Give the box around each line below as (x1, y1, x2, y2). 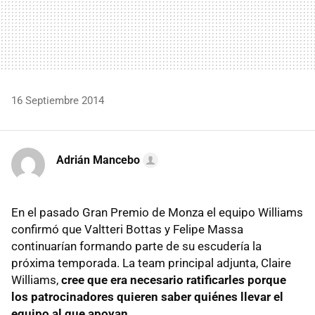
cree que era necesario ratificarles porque (61, 272, 286, 287)
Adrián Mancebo (56, 153, 140, 167)
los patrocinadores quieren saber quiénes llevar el (11, 289, 283, 304)
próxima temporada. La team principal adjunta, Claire (11, 255, 291, 270)
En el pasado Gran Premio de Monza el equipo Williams (11, 205, 303, 219)
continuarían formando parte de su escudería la (11, 238, 262, 253)
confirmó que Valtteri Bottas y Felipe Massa (11, 221, 243, 236)
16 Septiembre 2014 (11, 94, 104, 107)
